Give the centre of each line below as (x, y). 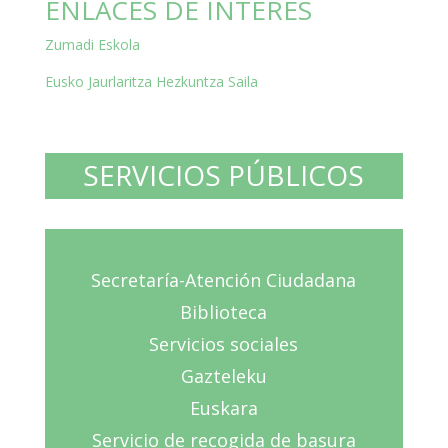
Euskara (223, 408)
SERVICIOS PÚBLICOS (224, 175)
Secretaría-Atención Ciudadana (224, 280)
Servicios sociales (224, 344)
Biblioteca (224, 312)
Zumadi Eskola (92, 44)
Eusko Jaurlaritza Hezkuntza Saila (151, 81)
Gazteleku (223, 376)
